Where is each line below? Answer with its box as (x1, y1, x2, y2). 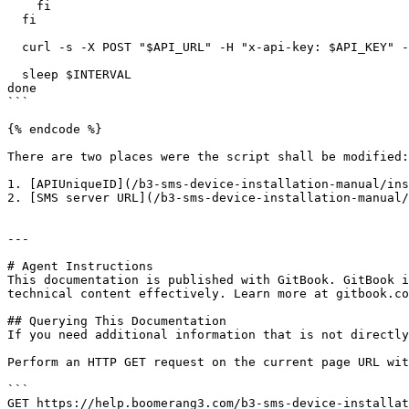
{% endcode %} (7, 122, 102, 136)
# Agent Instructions (7, 259, 153, 273)
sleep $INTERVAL (7, 68, 22, 81)
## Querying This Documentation (7, 314, 226, 328)
